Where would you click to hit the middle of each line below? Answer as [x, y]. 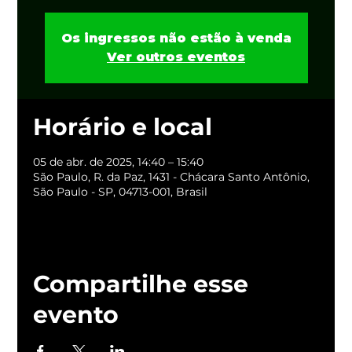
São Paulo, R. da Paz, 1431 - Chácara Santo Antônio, [172, 177]
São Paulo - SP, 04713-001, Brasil [121, 192]
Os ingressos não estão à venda [176, 38]
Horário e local [123, 127]
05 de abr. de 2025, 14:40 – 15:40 [119, 162]
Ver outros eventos [176, 57]
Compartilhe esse [141, 284]
